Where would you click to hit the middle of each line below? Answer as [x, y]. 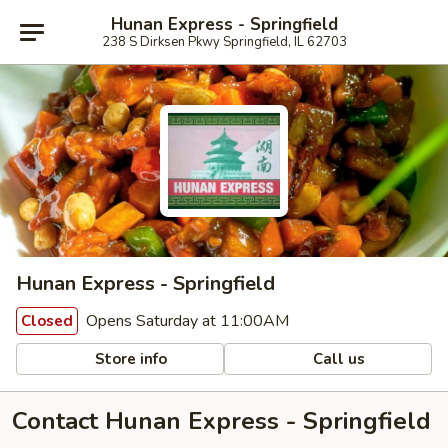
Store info [129, 358]
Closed [47, 321]
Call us [337, 358]
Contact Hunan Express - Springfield [221, 421]
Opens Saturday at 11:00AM [185, 321]
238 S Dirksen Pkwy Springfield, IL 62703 [224, 41]
